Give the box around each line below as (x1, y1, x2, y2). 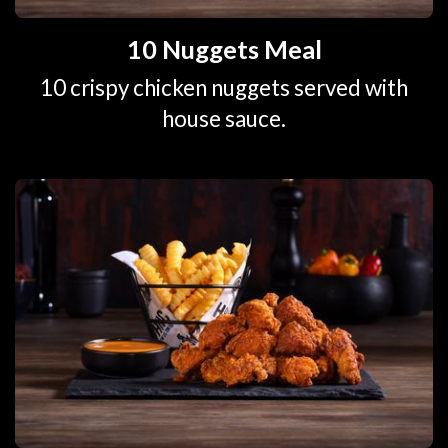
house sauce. (162, 105, 286, 133)
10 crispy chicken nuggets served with (40, 74, 408, 102)
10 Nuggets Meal (126, 33, 322, 64)
